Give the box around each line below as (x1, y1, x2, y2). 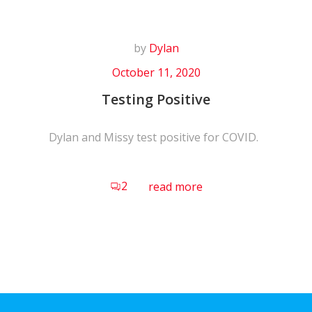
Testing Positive (102, 90, 210, 109)
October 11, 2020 (111, 65, 201, 80)
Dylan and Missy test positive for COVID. (48, 130, 264, 145)
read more (148, 178, 203, 194)
